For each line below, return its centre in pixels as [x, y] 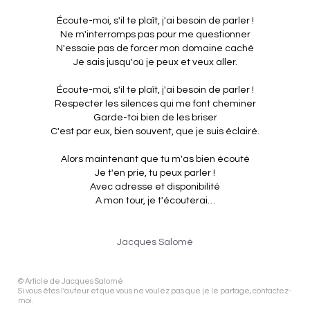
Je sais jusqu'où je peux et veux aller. [155, 63]
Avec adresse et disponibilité [155, 187]
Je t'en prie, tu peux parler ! [155, 173]
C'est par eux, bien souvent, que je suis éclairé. [155, 132]
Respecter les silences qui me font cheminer [155, 104]
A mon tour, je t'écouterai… [155, 201]
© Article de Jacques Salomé [71, 282]
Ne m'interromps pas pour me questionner [155, 35]
